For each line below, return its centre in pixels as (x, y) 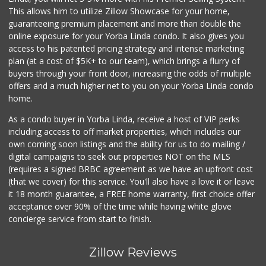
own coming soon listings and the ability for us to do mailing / (127, 144)
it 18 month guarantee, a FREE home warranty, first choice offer (132, 194)
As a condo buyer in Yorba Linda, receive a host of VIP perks (124, 119)
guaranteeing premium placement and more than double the (125, 24)
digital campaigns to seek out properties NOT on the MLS (120, 157)
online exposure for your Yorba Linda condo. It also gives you (126, 36)
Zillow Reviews (133, 253)
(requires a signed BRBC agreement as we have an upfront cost (131, 169)
